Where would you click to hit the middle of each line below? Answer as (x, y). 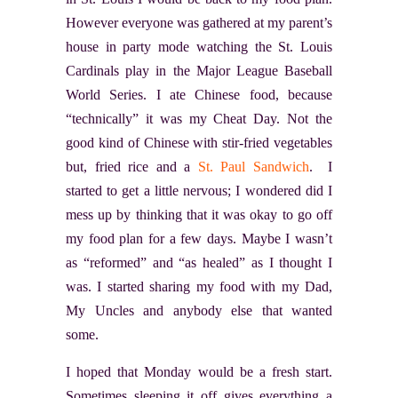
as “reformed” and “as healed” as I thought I (199, 262)
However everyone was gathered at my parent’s (199, 22)
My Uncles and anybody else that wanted (199, 310)
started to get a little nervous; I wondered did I (199, 190)
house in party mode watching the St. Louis (199, 46)
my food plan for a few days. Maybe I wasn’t (199, 238)
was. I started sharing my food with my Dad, (199, 286)
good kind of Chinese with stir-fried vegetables (199, 142)
